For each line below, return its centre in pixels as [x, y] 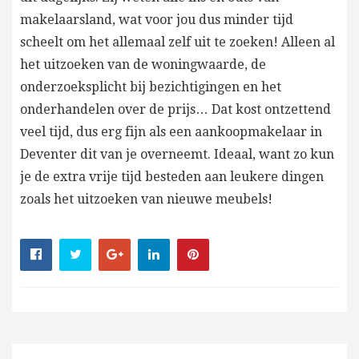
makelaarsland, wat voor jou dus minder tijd [157, 19]
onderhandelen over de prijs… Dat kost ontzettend [175, 109]
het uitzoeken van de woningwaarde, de [143, 64]
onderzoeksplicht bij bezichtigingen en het [151, 87]
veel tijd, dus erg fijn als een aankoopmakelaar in [171, 131]
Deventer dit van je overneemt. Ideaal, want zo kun [177, 154]
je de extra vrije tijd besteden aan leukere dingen [172, 176]
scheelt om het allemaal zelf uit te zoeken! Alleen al [177, 42]
